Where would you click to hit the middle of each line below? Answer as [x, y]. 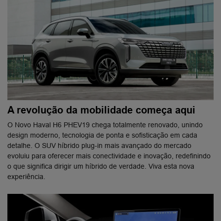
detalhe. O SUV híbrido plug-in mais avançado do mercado [99, 146]
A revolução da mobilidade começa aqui [101, 110]
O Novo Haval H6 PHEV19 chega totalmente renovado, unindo [105, 125]
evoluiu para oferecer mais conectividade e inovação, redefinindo [109, 156]
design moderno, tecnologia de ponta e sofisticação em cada [102, 135]
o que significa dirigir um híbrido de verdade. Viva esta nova [101, 166]
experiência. [26, 177]
